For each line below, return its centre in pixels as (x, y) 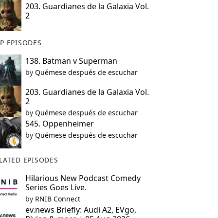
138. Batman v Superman (71, 61)
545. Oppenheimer (59, 124)
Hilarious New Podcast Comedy (83, 178)
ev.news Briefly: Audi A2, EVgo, (81, 210)
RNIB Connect (57, 199)
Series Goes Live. (56, 187)
